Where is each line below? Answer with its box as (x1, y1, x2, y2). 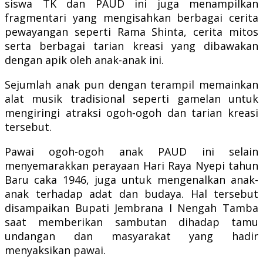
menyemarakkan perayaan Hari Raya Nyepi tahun (5, 158, 258, 173)
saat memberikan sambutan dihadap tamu (5, 214, 258, 229)
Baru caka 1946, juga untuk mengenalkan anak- (5, 172, 258, 187)
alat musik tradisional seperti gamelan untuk (5, 91, 258, 106)
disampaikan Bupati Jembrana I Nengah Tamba (5, 200, 258, 215)
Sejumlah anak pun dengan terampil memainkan (5, 77, 258, 92)
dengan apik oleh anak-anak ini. (5, 52, 164, 67)
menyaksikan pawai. (5, 242, 106, 257)
